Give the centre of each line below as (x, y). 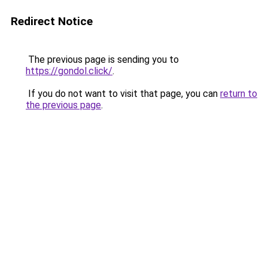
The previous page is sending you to (102, 60)
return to (239, 94)
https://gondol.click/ (69, 71)
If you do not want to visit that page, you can (123, 94)
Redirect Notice (52, 21)
